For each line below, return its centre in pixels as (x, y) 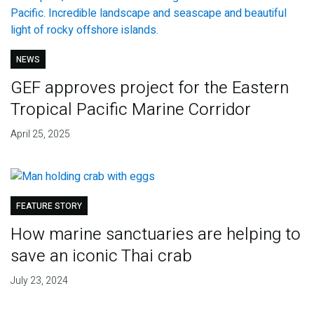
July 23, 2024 (39, 280)
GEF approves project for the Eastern (149, 88)
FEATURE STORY (49, 206)
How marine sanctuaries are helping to (155, 234)
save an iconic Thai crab (101, 256)
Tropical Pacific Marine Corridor (130, 109)
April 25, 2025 (40, 134)
